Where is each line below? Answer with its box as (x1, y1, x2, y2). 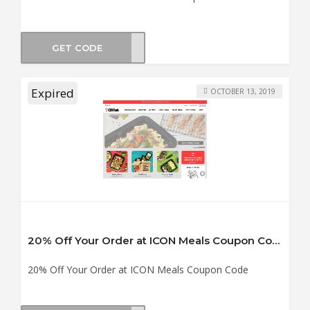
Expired (31, 85, 74, 102)
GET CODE (51, 42, 102, 53)
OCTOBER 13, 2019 (210, 86, 275, 96)
